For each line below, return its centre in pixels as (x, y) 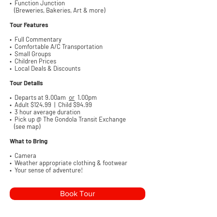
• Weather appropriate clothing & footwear (69, 163)
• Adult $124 (26, 105)
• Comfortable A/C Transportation (56, 46)
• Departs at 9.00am (39, 97)
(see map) (25, 126)
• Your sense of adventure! (46, 170)
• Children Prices (33, 61)
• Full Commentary (36, 39)
